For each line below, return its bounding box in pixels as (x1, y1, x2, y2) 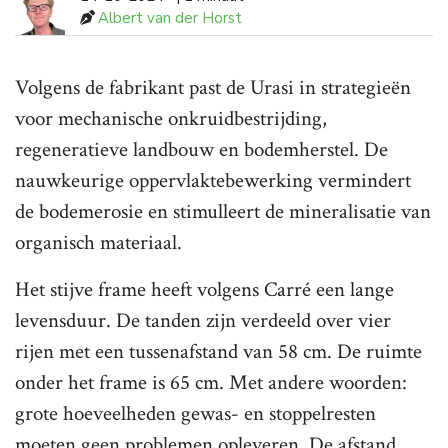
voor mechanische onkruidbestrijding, (15, 104, 327, 132)
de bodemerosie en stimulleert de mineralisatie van (15, 197, 431, 225)
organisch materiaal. (15, 228, 182, 256)
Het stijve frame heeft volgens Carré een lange (15, 275, 394, 303)
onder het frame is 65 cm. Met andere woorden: (15, 368, 407, 396)
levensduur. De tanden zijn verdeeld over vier (15, 306, 391, 334)
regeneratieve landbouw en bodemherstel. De (15, 135, 388, 163)
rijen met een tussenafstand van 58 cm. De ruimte (15, 337, 422, 365)
